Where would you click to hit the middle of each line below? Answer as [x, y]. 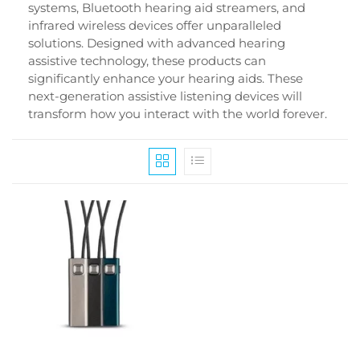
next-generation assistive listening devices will [165, 96]
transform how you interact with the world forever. [178, 113]
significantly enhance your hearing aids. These [166, 78]
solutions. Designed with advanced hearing [157, 43]
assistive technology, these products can [147, 60]
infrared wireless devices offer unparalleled [155, 25]
